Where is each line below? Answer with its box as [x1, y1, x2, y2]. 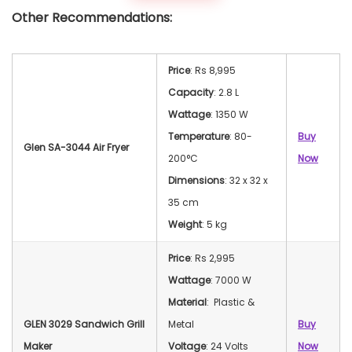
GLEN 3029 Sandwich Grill [24, 317, 145, 331]
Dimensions [168, 173, 225, 187]
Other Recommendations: [12, 8, 172, 27]
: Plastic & [207, 295, 255, 309]
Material [168, 295, 207, 309]
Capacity [168, 85, 214, 99]
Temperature [168, 129, 229, 143]
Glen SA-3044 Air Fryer [24, 140, 129, 154]
